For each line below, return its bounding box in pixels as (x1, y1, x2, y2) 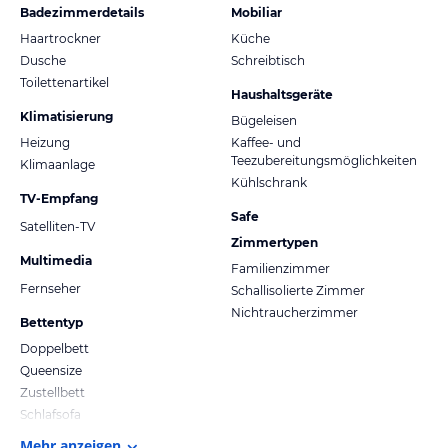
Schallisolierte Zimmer (231, 282, 365, 298)
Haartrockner (20, 30, 101, 46)
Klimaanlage (20, 156, 95, 172)
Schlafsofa (20, 406, 81, 422)
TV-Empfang (20, 190, 98, 206)
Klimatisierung (20, 108, 113, 124)
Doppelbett (20, 340, 89, 356)
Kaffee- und (231, 134, 301, 150)
